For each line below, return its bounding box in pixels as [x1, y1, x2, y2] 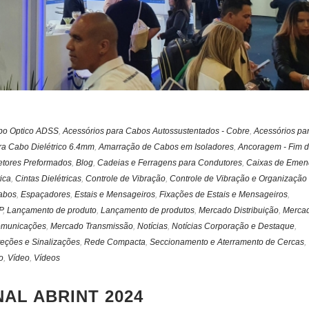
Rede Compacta [84, 237, 146, 248]
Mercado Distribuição [199, 206, 279, 216]
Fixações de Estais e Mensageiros [159, 190, 288, 200]
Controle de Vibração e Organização [170, 174, 307, 184]
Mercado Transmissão [50, 221, 133, 232]
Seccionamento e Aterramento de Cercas [150, 237, 304, 248]
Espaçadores [21, 190, 70, 200]
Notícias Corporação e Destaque [172, 221, 295, 232]
